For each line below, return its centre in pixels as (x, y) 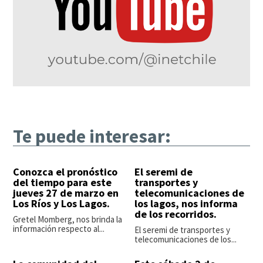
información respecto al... (59, 229)
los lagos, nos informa (186, 204)
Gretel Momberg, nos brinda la (68, 220)
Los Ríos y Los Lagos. (62, 204)
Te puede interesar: (92, 136)
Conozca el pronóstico (65, 172)
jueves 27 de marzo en (66, 193)
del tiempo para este (63, 183)
